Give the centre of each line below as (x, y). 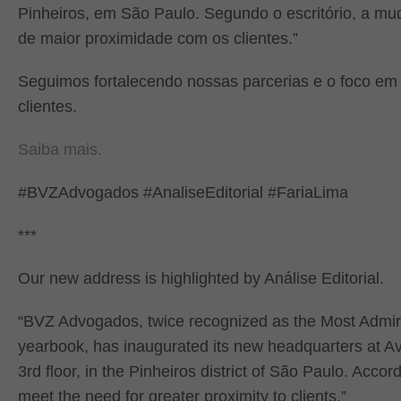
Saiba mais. (60, 149)
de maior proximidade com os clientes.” (158, 38)
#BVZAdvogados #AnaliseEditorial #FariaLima (183, 192)
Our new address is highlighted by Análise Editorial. (201, 278)
